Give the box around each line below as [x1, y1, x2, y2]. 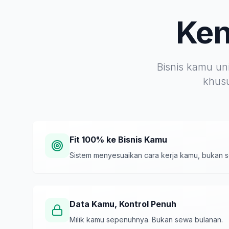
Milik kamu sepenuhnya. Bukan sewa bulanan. [70, 215, 223, 224]
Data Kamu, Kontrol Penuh [70, 199, 176, 209]
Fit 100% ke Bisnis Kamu [70, 134, 167, 145]
